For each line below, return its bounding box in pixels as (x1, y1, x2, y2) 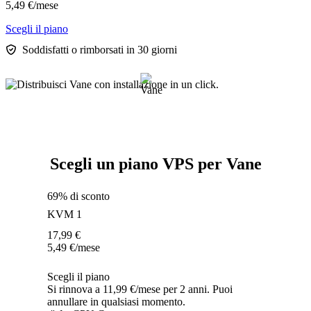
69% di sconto (47, 190, 110, 203)
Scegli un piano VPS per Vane (49, 155, 262, 174)
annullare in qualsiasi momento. (47, 296, 185, 308)
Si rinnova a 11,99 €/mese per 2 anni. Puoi (47, 283, 233, 296)
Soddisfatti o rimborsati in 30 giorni (22, 44, 177, 56)
